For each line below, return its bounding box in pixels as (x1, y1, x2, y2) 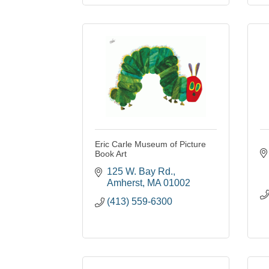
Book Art (95, 149, 127, 159)
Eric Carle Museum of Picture (95, 139, 206, 150)
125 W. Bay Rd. (107, 166, 173, 177)
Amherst (107, 178, 142, 189)
